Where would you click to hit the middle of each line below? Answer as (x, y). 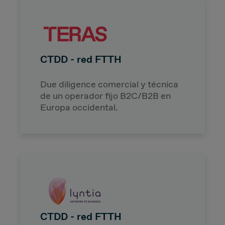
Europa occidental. (79, 107)
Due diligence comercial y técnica (109, 84)
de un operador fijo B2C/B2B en (105, 96)
